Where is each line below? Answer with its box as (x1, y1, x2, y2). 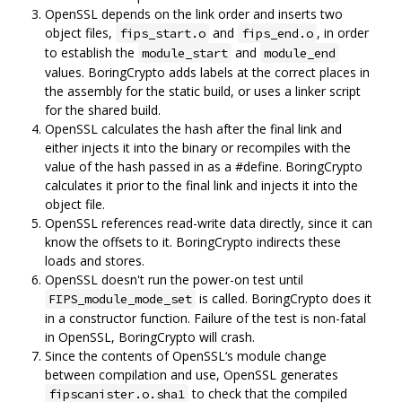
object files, (45, 23, 116, 41)
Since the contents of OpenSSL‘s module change (45, 346, 327, 364)
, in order (317, 23, 369, 41)
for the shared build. (45, 100, 161, 118)
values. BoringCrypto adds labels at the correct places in (45, 63, 370, 81)
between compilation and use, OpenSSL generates (45, 365, 338, 383)
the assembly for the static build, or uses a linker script (45, 82, 361, 100)
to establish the (45, 43, 138, 61)
